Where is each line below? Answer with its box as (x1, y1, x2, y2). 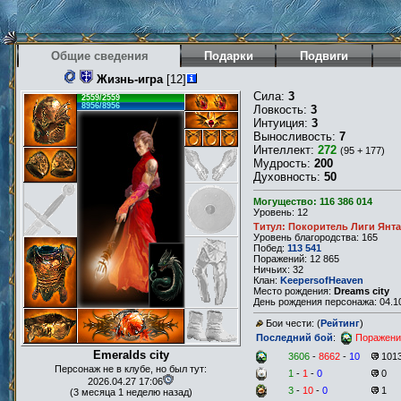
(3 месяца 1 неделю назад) (69, 387, 192, 397)
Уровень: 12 (253, 207, 308, 218)
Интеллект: (253, 143, 318, 157)
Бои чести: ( (266, 318, 320, 329)
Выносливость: (253, 130, 339, 143)
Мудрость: (253, 157, 314, 170)
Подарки (203, 49, 253, 63)
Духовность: (253, 170, 324, 183)
